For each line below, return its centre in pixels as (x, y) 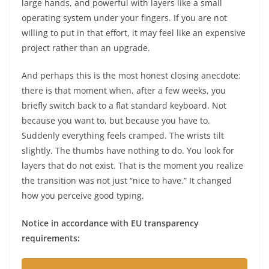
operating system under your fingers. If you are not (124, 18)
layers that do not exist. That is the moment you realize (132, 166)
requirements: (51, 238)
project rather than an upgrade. (86, 48)
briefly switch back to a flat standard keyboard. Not (124, 106)
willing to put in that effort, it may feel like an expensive (134, 33)
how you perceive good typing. (83, 196)
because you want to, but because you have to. (116, 121)
